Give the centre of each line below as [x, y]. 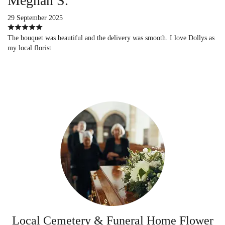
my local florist [29, 48]
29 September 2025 [35, 18]
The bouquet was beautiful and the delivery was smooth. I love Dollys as [111, 38]
